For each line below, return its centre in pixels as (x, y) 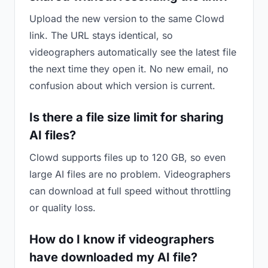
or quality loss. (63, 208)
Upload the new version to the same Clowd (127, 19)
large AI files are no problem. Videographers (130, 174)
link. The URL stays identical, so (101, 35)
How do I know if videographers (122, 239)
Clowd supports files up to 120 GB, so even (127, 157)
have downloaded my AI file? (113, 257)
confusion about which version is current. (122, 86)
